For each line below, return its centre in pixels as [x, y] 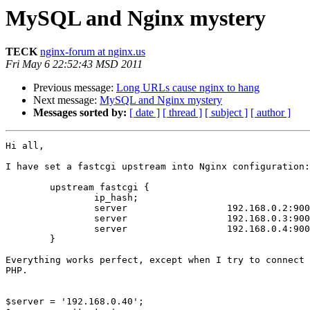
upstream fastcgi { [28, 188]
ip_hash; [50, 198]
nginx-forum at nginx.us [93, 52]
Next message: [66, 100]
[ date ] [145, 113]
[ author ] [271, 113]
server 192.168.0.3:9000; [50, 219]
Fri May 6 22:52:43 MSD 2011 [74, 64]
